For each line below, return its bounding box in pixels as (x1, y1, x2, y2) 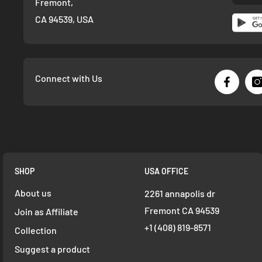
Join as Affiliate (15, 206, 78, 218)
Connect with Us (35, 72, 102, 84)
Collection (15, 225, 57, 236)
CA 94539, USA (35, 13, 94, 25)
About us (15, 187, 51, 199)
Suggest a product (15, 243, 90, 255)
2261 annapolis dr (144, 188, 216, 199)
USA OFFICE (144, 166, 189, 177)
